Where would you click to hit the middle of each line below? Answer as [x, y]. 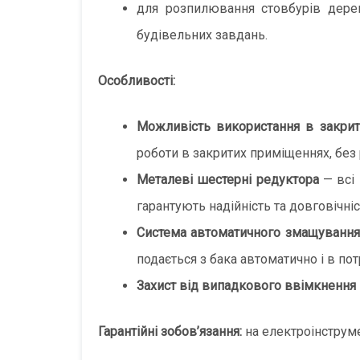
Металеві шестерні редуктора [228, 179]
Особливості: [137, 80]
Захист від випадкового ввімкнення [246, 285]
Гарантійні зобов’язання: [170, 331]
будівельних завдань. [202, 35]
